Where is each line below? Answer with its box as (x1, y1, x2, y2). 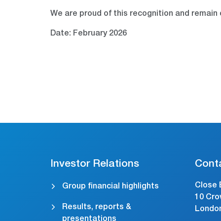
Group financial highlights (62, 183, 159, 191)
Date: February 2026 (50, 30, 127, 38)
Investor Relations (50, 159, 139, 170)
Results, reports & (62, 204, 131, 212)
